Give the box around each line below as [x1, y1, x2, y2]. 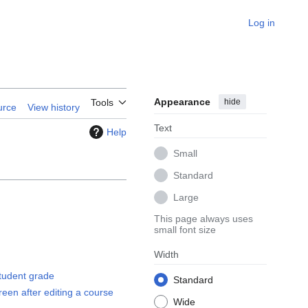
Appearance [154, 96, 210, 108]
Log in [248, 17, 275, 28]
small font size [154, 224, 216, 236]
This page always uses [154, 213, 253, 225]
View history [27, 102, 80, 113]
